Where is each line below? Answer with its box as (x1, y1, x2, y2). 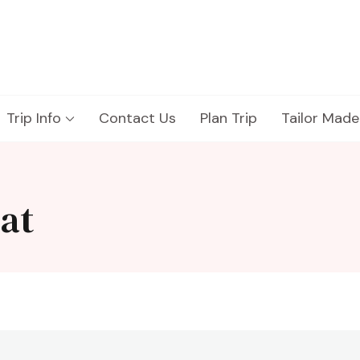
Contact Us (99, 108, 176, 128)
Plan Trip (200, 108, 257, 128)
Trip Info (6, 108, 61, 128)
